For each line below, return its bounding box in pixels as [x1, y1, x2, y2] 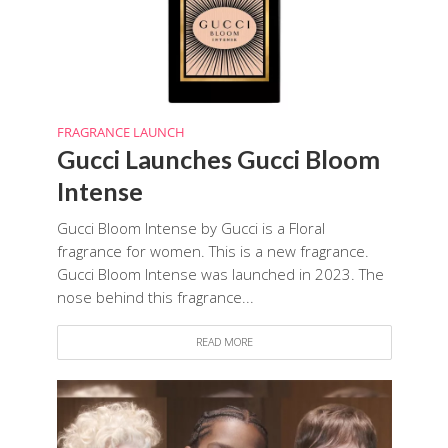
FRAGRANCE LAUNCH [56, 123, 185, 141]
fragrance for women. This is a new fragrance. [56, 240, 369, 261]
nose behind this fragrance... [56, 286, 254, 307]
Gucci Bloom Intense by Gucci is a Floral [56, 217, 325, 238]
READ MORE [195, 334, 253, 349]
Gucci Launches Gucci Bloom [56, 143, 380, 174]
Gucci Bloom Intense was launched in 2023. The [56, 263, 384, 284]
